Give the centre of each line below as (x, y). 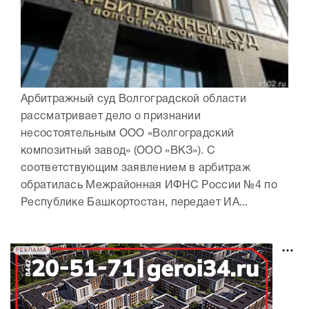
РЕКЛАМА (32, 250)
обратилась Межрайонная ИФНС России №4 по (149, 185)
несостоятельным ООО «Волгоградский (128, 133)
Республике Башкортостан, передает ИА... (134, 202)
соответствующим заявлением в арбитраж (136, 168)
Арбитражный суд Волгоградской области (134, 99)
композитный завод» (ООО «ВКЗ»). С (118, 151)
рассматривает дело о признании (111, 116)
